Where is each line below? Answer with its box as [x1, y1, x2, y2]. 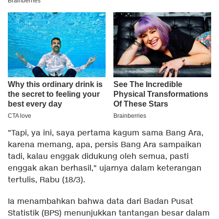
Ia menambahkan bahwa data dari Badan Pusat [8, 197, 193, 207]
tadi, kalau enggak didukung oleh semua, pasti [8, 152, 189, 162]
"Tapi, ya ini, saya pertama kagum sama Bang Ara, [8, 128, 203, 139]
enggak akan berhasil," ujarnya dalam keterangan [8, 163, 201, 174]
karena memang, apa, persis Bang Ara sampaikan [8, 140, 201, 151]
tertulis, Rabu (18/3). [8, 175, 85, 186]
